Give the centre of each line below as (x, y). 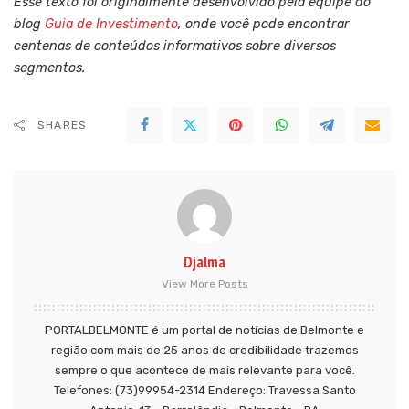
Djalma (204, 262)
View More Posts (204, 284)
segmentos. (50, 68)
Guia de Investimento (111, 25)
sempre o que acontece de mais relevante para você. (204, 371)
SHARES (63, 126)
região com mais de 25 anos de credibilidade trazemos (204, 351)
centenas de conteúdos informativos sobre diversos (175, 47)
